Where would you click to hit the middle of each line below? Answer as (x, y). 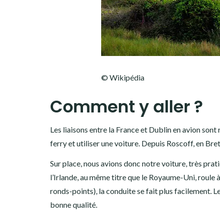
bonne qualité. (74, 204)
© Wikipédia (123, 77)
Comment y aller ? (126, 106)
